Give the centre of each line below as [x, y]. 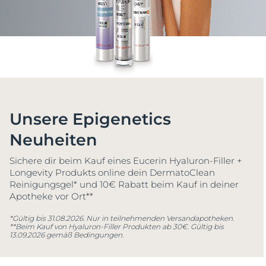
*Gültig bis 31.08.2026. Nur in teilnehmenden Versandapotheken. [122, 218]
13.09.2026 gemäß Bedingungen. [66, 235]
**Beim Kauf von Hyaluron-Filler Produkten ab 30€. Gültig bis [117, 227]
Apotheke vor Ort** [51, 197]
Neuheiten [53, 140]
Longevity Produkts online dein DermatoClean [112, 173]
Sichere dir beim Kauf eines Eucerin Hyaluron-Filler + [126, 161]
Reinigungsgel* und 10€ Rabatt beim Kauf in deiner [124, 185]
